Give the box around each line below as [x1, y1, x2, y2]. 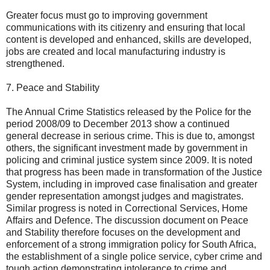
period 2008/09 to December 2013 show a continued [6, 118, 230, 129]
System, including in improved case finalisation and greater [6, 178, 257, 189]
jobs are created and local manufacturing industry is [6, 46, 225, 57]
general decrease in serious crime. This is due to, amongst [6, 130, 254, 141]
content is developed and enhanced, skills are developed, [6, 34, 251, 45]
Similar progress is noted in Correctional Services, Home [6, 202, 248, 213]
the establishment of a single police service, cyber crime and [6, 251, 262, 262]
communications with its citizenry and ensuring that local [6, 22, 245, 33]
